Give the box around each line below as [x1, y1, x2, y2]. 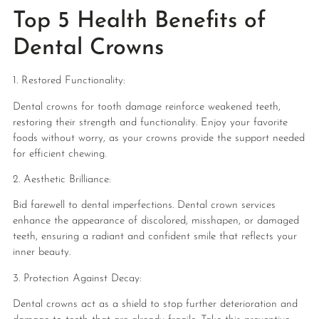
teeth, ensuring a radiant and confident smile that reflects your [12, 231, 297, 243]
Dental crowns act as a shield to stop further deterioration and [12, 299, 298, 310]
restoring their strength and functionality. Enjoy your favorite [12, 117, 288, 128]
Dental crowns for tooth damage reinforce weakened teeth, [12, 101, 281, 113]
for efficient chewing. [12, 148, 106, 159]
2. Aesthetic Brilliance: [12, 174, 111, 186]
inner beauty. [12, 247, 70, 258]
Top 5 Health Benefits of [12, 10, 266, 33]
